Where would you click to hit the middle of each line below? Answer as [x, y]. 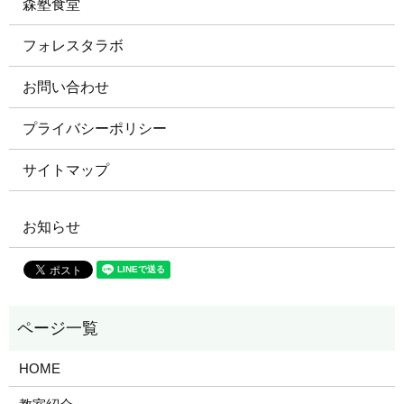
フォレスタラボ [73, 46]
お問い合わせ [66, 87]
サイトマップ [66, 170]
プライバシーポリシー [95, 129]
